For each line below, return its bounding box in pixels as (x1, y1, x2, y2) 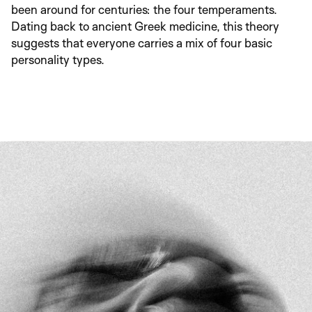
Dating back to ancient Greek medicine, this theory (11, 19, 279, 33)
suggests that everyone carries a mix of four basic (11, 36, 272, 50)
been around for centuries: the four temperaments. (11, 2, 277, 17)
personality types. (11, 52, 104, 67)
